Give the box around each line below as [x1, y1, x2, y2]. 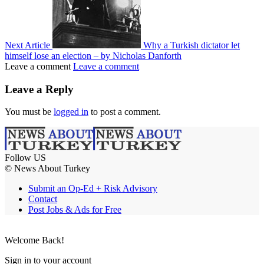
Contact [28, 194, 57, 204]
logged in [54, 107, 88, 117]
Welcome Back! [5, 235, 64, 246]
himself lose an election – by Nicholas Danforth [5, 50, 181, 61]
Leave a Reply [5, 82, 74, 95]
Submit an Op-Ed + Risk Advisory [28, 183, 157, 194]
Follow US [5, 153, 46, 163]
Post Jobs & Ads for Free [28, 204, 121, 215]
